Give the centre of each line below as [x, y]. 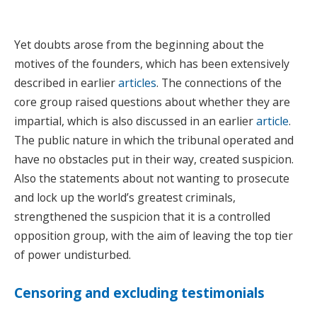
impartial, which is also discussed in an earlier [135, 121]
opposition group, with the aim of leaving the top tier [154, 236]
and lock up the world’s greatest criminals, [125, 198]
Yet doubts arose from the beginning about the [139, 45]
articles [137, 83]
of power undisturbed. [73, 255]
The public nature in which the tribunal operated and [154, 140]
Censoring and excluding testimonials [139, 293]
